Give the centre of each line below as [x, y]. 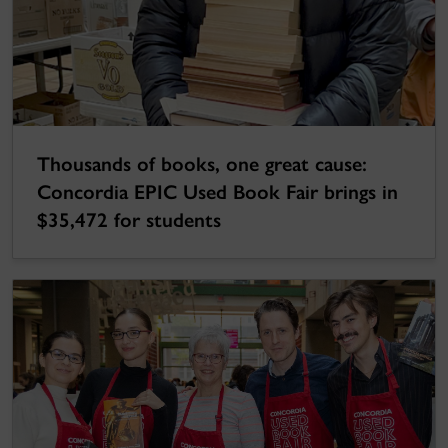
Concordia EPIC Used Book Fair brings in [217, 192]
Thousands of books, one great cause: [202, 164]
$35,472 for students [129, 220]
